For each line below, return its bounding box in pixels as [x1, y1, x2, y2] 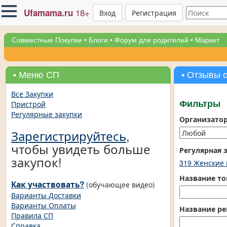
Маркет [195, 36, 219, 44]
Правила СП [11, 210, 53, 220]
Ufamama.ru [24, 6, 73, 19]
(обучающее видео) [84, 179, 155, 190]
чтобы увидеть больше [11, 140, 150, 158]
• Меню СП [13, 70, 59, 80]
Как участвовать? [11, 179, 84, 190]
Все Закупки [11, 89, 53, 99]
